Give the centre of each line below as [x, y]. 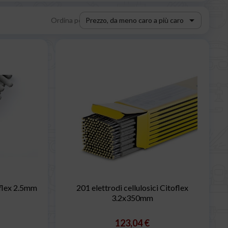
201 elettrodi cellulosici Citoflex [132, 188]
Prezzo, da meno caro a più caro [134, 20]
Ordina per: [69, 20]
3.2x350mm [132, 198]
